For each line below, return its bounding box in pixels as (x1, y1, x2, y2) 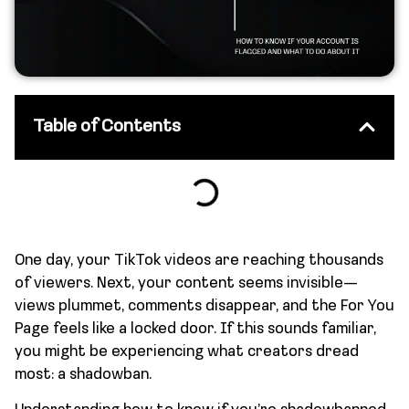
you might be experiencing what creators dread (15, 344, 359, 360)
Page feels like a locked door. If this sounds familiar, (15, 321, 376, 337)
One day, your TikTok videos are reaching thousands (15, 253, 383, 268)
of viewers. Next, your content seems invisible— (15, 276, 358, 291)
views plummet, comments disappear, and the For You (15, 299, 394, 314)
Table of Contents (33, 118, 181, 136)
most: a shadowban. (15, 367, 152, 383)
